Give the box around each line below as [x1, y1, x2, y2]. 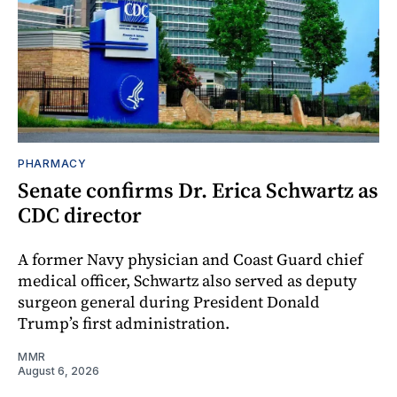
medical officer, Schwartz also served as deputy [18, 269, 357, 292]
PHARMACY [18, 157, 87, 171]
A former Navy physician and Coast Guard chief [18, 248, 362, 271]
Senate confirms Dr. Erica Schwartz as [18, 175, 378, 206]
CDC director [18, 200, 142, 230]
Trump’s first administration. [18, 312, 230, 335]
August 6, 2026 [18, 364, 99, 378]
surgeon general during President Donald [18, 291, 320, 314]
